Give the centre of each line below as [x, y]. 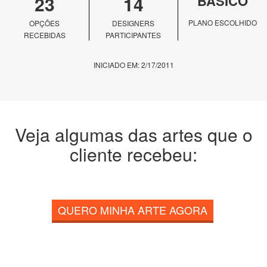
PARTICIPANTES [133, 35]
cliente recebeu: [133, 154]
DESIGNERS [133, 23]
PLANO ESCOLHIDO [222, 22]
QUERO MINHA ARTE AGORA [132, 210]
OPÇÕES [45, 23]
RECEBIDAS [44, 35]
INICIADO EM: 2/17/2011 [133, 65]
